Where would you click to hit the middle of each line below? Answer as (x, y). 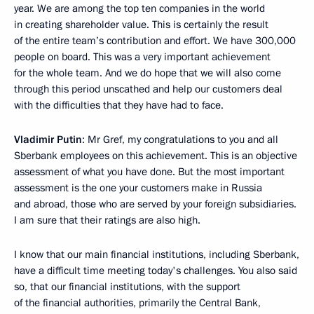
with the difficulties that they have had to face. (119, 105)
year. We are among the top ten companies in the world (139, 9)
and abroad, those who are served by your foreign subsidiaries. (155, 204)
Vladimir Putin (48, 140)
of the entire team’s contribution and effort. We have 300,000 (155, 41)
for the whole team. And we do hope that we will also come (148, 73)
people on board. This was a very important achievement (142, 57)
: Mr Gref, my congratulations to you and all (180, 140)
